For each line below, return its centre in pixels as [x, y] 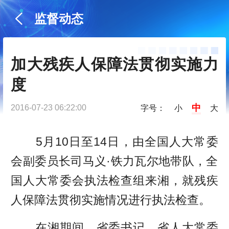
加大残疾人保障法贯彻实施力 [114, 64]
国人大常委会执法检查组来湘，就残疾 [114, 181]
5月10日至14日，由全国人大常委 [114, 142]
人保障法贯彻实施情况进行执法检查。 [111, 200]
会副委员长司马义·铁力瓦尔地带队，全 [114, 161]
